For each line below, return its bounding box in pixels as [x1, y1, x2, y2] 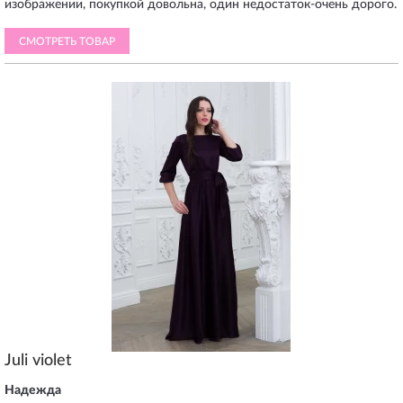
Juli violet [4, 353, 72, 369]
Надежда [4, 384, 61, 397]
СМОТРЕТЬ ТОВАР [19, 36, 115, 47]
